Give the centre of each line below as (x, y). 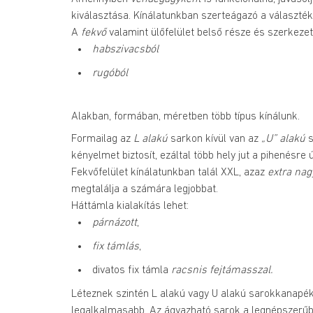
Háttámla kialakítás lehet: (130, 206)
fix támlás (116, 246)
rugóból (110, 73)
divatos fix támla (132, 270)
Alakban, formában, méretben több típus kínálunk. (185, 116)
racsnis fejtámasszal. (222, 270)
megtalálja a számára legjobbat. (145, 189)
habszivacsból (125, 49)
